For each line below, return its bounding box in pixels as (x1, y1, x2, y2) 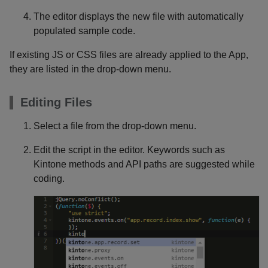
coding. (33, 173, 65, 184)
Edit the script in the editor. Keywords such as (33, 145, 225, 156)
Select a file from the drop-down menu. (33, 121, 196, 132)
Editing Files (20, 96, 92, 109)
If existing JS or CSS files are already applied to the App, (10, 50, 248, 60)
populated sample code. (33, 26, 135, 36)
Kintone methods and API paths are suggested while (33, 159, 255, 170)
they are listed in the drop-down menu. (10, 64, 171, 75)
